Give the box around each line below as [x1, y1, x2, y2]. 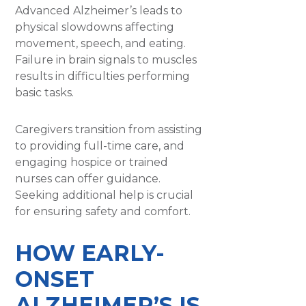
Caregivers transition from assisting [15, 122, 203, 136]
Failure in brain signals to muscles [15, 53, 197, 66]
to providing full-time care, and [15, 139, 185, 152]
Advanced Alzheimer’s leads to [15, 3, 183, 17]
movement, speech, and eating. [15, 36, 186, 50]
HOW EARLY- [15, 239, 165, 266]
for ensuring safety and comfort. [15, 204, 191, 218]
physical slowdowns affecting [15, 20, 175, 33]
